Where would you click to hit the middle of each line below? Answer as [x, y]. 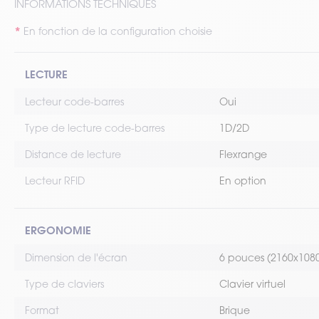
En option [243, 181]
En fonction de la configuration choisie [118, 31]
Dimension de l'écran [76, 257]
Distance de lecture [73, 154]
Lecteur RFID [55, 181]
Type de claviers [64, 284]
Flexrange [243, 154]
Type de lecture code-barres [95, 128]
